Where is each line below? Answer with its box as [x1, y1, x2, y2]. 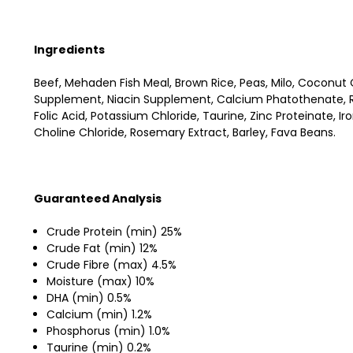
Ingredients [34, 41, 105, 58]
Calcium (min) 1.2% [46, 306, 153, 322]
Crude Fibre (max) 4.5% [46, 256, 177, 273]
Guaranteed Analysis [34, 190, 162, 206]
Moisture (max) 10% [46, 273, 155, 289]
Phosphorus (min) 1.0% [46, 322, 171, 339]
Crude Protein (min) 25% [46, 223, 183, 240]
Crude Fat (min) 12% [46, 240, 158, 256]
